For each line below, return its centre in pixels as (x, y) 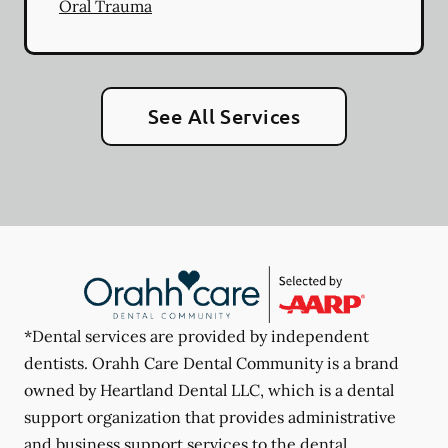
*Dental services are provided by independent (196, 335)
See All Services (224, 115)
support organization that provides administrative (210, 416)
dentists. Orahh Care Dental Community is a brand (211, 362)
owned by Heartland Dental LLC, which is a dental (209, 389)
